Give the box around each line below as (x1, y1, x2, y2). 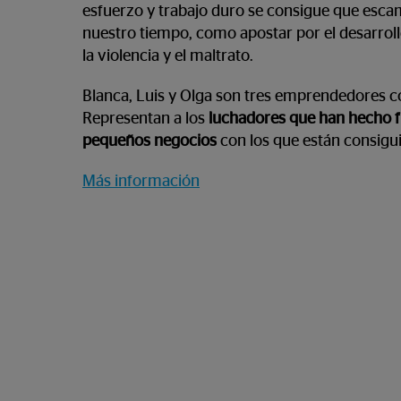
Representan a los (82, 111, 209, 127)
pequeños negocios (82, 133, 217, 149)
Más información (82, 174, 200, 190)
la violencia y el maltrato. (82, 48, 257, 64)
